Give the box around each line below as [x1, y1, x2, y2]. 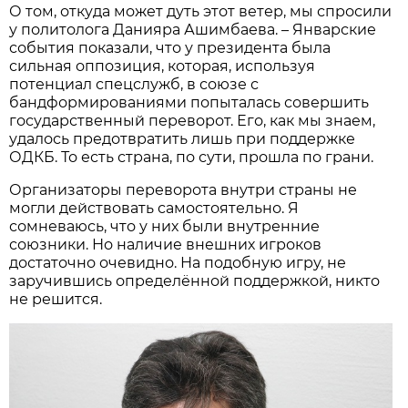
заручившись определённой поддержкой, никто [9, 271, 381, 290]
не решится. [9, 290, 103, 308]
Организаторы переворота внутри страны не [9, 180, 358, 199]
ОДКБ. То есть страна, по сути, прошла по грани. [9, 148, 374, 166]
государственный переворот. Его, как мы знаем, [9, 111, 376, 129]
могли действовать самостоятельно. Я [9, 199, 300, 217]
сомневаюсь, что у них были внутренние [9, 217, 321, 235]
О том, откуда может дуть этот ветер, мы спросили [9, 2, 393, 20]
